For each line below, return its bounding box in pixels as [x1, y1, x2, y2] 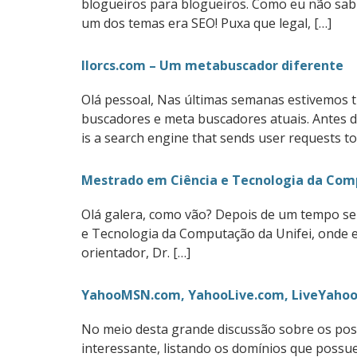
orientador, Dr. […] [81, 244, 190, 261]
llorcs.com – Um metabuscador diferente [81, 57, 343, 74]
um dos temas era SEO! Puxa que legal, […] [81, 14, 331, 32]
